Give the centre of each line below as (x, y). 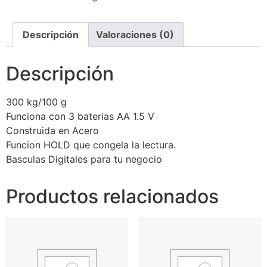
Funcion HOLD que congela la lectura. (91, 145)
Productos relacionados (112, 197)
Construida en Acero (52, 131)
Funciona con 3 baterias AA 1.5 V (80, 117)
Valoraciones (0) (135, 35)
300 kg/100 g (36, 102)
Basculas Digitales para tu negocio (84, 159)
